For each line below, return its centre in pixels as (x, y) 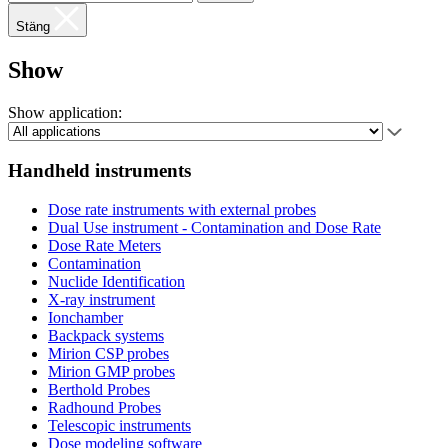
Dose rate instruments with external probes (182, 209)
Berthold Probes (99, 389)
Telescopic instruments (119, 425)
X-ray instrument (101, 299)
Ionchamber (85, 317)
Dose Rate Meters (104, 245)
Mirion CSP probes (108, 353)
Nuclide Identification (116, 281)
